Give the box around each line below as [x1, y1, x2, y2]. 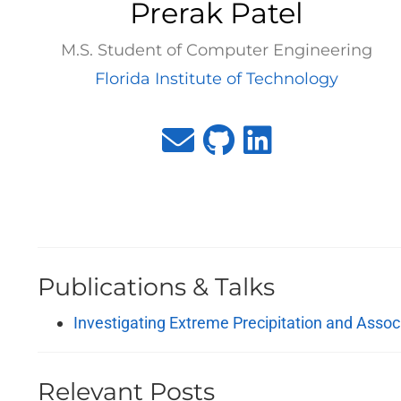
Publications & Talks [38, 272, 275, 302]
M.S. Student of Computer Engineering [61, 40, 372, 60]
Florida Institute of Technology [95, 69, 338, 89]
